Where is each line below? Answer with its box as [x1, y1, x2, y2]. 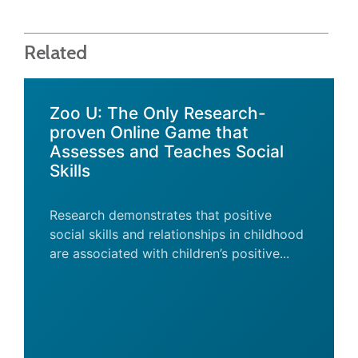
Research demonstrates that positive [50, 207, 272, 223]
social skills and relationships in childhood [50, 226, 304, 242]
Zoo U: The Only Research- [50, 102, 266, 123]
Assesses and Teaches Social [50, 141, 284, 161]
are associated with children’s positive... [50, 245, 289, 261]
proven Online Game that [50, 121, 249, 142]
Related [24, 40, 87, 64]
